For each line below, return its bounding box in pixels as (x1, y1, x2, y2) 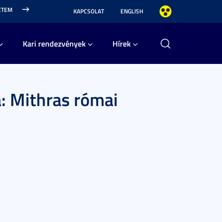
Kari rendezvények (23, 38, 86, 49)
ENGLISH (120, 7, 143, 15)
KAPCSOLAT (73, 7, 104, 15)
